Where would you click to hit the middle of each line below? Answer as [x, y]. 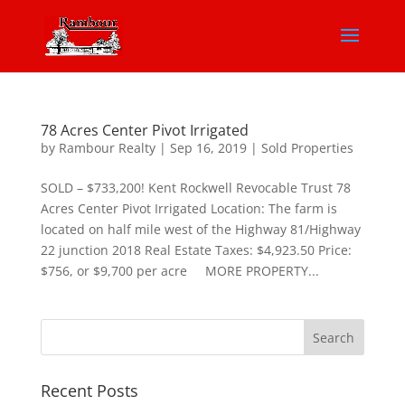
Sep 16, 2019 [208, 148]
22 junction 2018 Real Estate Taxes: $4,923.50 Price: [196, 250]
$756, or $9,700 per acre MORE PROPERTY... [179, 271]
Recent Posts [89, 391]
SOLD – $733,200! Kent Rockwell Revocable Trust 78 [195, 188]
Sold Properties [307, 148]
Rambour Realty [107, 148]
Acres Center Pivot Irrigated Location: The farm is [188, 208]
